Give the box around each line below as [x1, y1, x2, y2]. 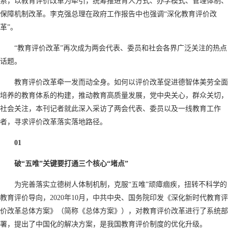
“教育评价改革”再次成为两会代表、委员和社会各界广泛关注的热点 [14, 44, 227, 52]
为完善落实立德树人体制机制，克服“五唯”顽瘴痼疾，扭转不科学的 [14, 180, 227, 188]
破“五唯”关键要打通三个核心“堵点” [14, 159, 128, 167]
